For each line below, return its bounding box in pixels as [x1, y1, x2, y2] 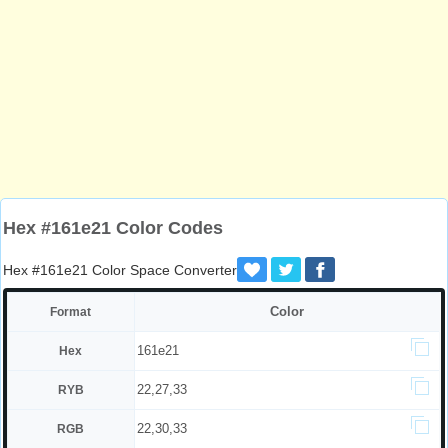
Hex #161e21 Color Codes [3, 218, 223, 238]
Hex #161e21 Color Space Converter [3, 262, 237, 278]
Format [50, 305, 92, 319]
